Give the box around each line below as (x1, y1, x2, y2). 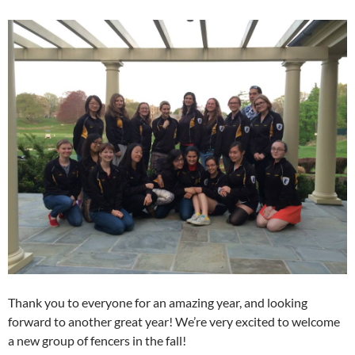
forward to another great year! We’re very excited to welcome (8, 313, 340, 329)
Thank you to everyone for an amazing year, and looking (8, 294, 307, 310)
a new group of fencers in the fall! (8, 332, 186, 348)
